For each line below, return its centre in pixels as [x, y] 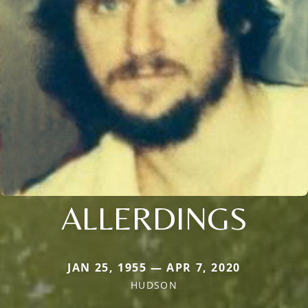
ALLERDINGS [154, 218]
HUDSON [154, 285]
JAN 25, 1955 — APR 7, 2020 [154, 268]
